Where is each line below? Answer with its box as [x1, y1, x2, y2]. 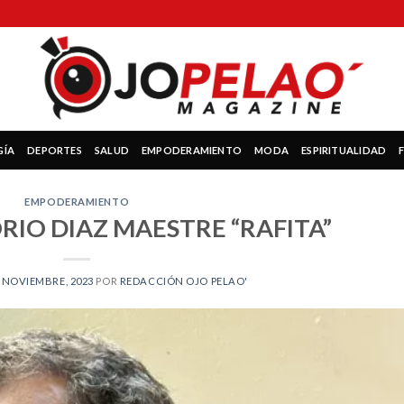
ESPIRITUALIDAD [301, 143, 387, 156]
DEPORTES [27, 143, 82, 156]
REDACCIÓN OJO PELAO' [119, 274, 248, 287]
